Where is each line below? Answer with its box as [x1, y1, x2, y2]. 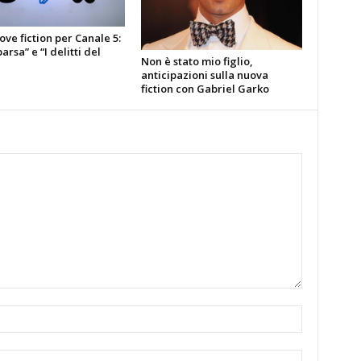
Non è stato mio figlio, [140, 53, 253, 68]
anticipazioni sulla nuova [140, 67, 268, 82]
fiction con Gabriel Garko [140, 81, 269, 96]
